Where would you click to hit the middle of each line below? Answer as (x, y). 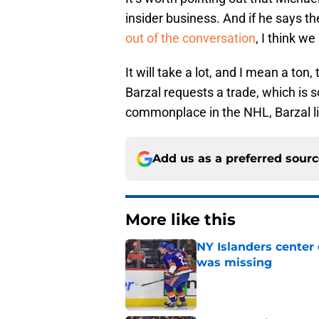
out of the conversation (190, 38)
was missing (234, 263)
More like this (181, 220)
